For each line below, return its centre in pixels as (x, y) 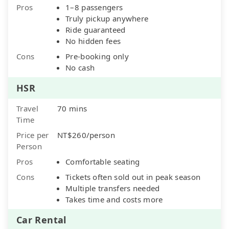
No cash (80, 67)
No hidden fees (93, 41)
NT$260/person (86, 135)
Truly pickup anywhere (107, 18)
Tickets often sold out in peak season (133, 177)
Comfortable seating (103, 161)
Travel (27, 108)
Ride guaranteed (96, 29)
